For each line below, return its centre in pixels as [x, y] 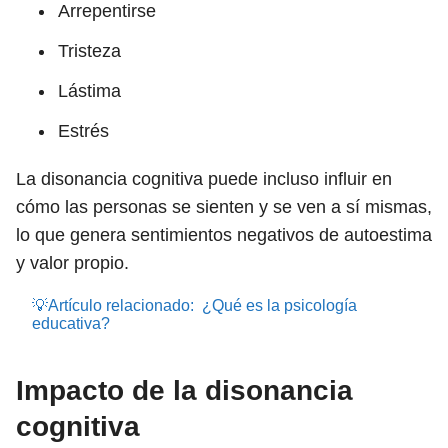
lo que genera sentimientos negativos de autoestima [224, 235]
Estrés [83, 131]
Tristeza [89, 51]
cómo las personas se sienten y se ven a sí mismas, [224, 207]
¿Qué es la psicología [279, 305]
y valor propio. [72, 263]
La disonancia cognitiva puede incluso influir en [204, 179]
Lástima [89, 91]
